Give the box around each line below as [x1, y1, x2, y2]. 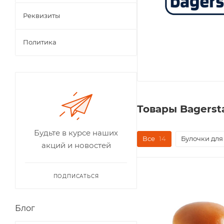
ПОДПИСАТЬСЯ [53, 173, 99, 179]
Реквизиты [23, 11, 60, 19]
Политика [23, 38, 56, 46]
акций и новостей [41, 140, 111, 150]
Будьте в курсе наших [34, 128, 118, 137]
